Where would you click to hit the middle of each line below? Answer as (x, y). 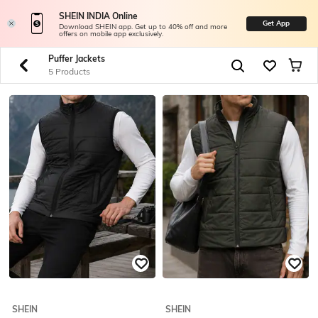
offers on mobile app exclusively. (111, 34)
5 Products (69, 71)
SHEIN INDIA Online (98, 16)
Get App (276, 23)
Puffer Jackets (76, 59)
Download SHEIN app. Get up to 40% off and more (143, 27)
